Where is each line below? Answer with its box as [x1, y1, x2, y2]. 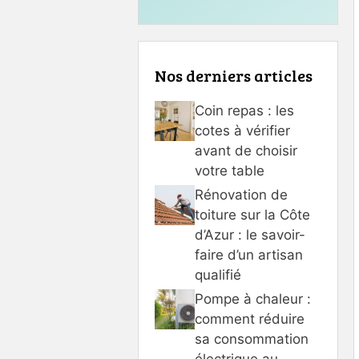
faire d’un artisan [195, 246, 303, 263]
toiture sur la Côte [195, 206, 310, 223]
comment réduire [195, 310, 305, 327]
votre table [195, 162, 264, 179]
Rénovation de [195, 186, 288, 203]
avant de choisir [195, 142, 297, 159]
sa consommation [195, 330, 309, 347]
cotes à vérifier [195, 122, 290, 139]
